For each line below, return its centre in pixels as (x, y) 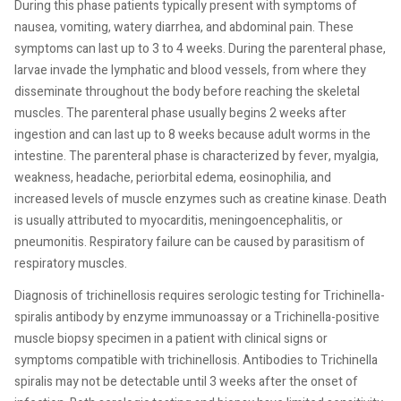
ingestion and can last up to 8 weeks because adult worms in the (192, 135)
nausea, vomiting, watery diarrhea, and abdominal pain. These (184, 27)
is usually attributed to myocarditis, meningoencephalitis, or (179, 221)
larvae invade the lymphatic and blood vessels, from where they (190, 70)
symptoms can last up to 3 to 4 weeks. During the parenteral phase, (200, 49)
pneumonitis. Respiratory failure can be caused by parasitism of (190, 242)
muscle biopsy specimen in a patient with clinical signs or (171, 338)
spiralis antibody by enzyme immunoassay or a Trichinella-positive (197, 317)
